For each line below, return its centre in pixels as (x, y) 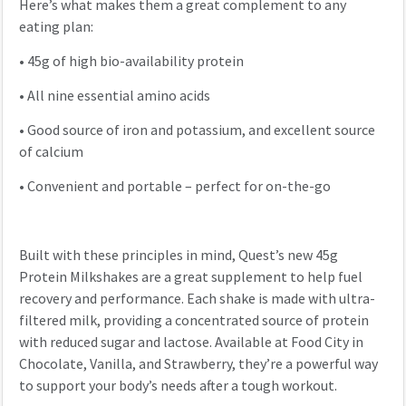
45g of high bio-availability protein (136, 62)
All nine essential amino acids (118, 96)
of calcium (51, 152)
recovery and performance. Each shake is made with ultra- (197, 299)
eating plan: (56, 27)
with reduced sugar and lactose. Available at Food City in (191, 343)
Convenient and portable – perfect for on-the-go (180, 187)
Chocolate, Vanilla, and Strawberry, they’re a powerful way (198, 364)
